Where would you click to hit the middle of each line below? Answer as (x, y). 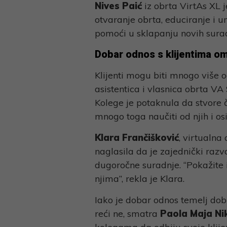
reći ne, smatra (127, 213)
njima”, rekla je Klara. (139, 178)
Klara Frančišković (137, 137)
